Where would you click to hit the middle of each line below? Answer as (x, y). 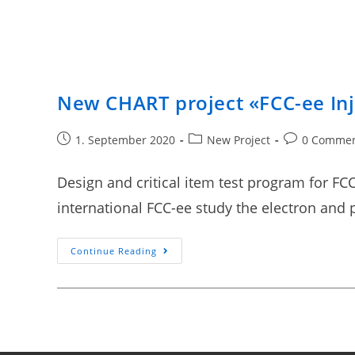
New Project (239, 139)
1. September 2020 (125, 139)
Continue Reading (114, 250)
